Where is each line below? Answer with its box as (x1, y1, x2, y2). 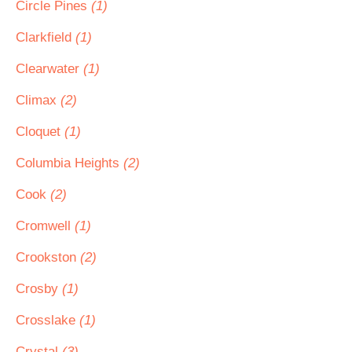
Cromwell (16, 218, 75, 233)
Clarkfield (16, 30, 75, 45)
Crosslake (16, 313, 79, 328)
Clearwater (16, 61, 83, 76)
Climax (16, 93, 60, 108)
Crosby (16, 281, 62, 296)
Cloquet (16, 124, 64, 139)
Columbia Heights (16, 156, 123, 170)
